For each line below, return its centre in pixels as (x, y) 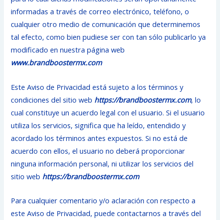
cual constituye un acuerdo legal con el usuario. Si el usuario (108, 112)
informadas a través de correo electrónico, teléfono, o (100, 12)
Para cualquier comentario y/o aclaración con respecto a (103, 200)
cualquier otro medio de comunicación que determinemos (106, 24)
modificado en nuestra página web (68, 50)
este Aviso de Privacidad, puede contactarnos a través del (106, 213)
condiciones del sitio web (53, 99)
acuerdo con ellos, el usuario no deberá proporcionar (98, 151)
